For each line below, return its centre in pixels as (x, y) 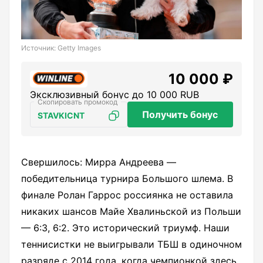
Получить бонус (180, 115)
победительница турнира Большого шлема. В (127, 179)
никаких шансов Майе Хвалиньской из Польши (131, 212)
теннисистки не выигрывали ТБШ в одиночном (131, 245)
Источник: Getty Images (61, 48)
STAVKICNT (61, 116)
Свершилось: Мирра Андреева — (99, 162)
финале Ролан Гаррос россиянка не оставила (127, 195)
